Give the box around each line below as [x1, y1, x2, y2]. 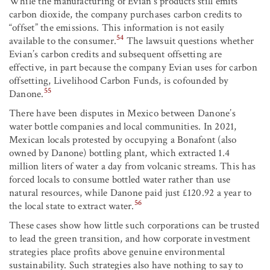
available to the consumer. [9, 34, 116, 48]
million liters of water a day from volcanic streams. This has [9, 159, 256, 173]
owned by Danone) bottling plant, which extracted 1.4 [9, 146, 230, 160]
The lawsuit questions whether [124, 34, 254, 48]
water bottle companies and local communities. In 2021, [9, 119, 237, 133]
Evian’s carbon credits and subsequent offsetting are [9, 47, 222, 61]
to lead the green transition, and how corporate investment [9, 231, 251, 245]
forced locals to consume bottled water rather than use [9, 172, 231, 186]
